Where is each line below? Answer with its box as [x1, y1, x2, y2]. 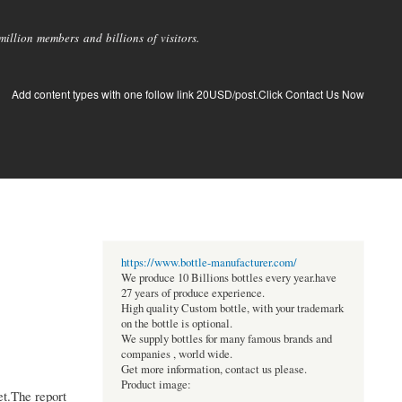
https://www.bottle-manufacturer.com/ [120, 255, 297, 271]
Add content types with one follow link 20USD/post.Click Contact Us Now [12, 86, 364, 101]
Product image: [120, 377, 191, 393]
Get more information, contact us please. [120, 362, 307, 378]
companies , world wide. [120, 346, 232, 363]
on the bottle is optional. [120, 316, 232, 332]
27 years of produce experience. [120, 285, 265, 301]
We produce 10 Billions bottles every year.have [120, 270, 336, 286]
